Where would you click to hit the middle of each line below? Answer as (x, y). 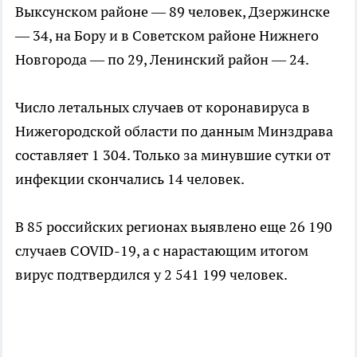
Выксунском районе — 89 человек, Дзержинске (173, 12)
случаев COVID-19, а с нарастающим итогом (162, 251)
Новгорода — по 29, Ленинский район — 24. (162, 60)
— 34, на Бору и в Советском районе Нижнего (167, 36)
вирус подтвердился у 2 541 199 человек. (151, 275)
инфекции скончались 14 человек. (130, 179)
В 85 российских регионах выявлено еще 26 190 (174, 227)
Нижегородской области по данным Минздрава (174, 131)
